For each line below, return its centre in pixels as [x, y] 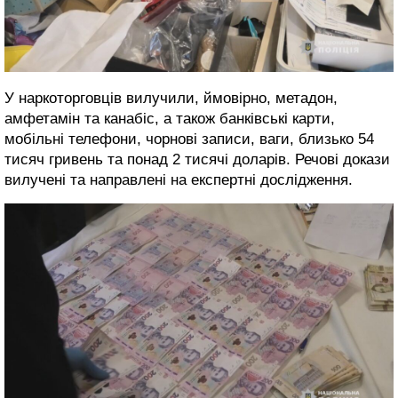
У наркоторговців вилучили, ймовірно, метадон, [171, 98]
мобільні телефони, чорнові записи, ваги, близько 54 [189, 139]
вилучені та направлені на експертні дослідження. [179, 179]
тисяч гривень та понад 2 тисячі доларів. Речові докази [197, 159]
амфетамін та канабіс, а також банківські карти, [170, 118]
